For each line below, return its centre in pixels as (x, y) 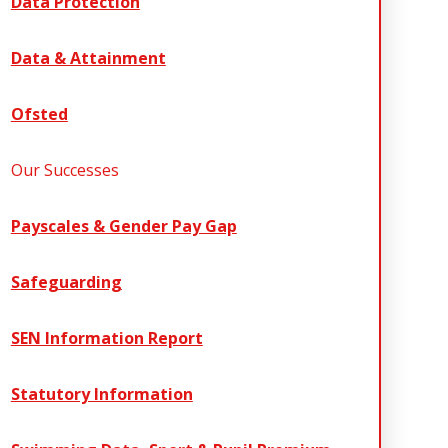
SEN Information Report (106, 338)
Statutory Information (101, 394)
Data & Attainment (88, 58)
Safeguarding (66, 282)
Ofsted (39, 114)
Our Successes (64, 170)
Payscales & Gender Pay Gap (123, 226)
